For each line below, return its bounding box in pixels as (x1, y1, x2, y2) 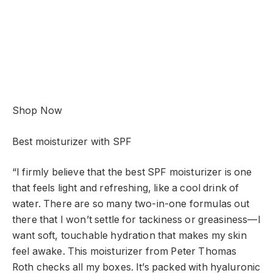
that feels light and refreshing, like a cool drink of (12, 182, 239, 194)
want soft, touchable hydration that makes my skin (12, 230, 247, 242)
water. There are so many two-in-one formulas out (12, 198, 250, 210)
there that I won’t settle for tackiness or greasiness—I (12, 214, 261, 226)
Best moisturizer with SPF (12, 135, 132, 147)
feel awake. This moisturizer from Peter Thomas (12, 246, 237, 258)
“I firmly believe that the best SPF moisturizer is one (12, 166, 252, 179)
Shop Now (12, 105, 63, 117)
